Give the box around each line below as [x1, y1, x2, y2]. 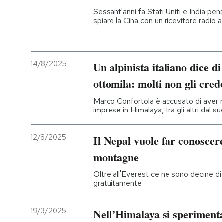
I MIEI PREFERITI [37, 81, 94, 90]
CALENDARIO [36, 146, 83, 155]
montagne [93, 148, 139, 165]
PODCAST [37, 15, 73, 24]
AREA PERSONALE [37, 178, 102, 187]
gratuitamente [93, 177, 142, 188]
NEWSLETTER [37, 48, 87, 57]
